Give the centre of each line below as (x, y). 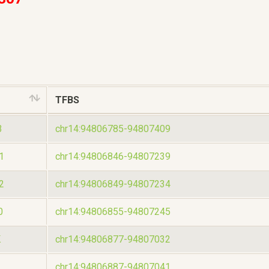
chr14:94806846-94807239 (113, 156)
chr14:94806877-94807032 (113, 239)
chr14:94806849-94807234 (113, 184)
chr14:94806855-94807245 (113, 211)
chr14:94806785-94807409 (113, 128)
